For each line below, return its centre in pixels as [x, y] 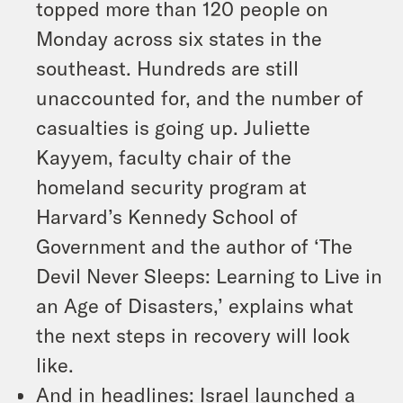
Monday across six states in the [179, 38]
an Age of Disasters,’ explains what [195, 305]
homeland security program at [171, 186]
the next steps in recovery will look [193, 335]
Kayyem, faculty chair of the [164, 157]
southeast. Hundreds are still [167, 67]
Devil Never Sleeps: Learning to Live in [209, 275]
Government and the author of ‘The [194, 246]
